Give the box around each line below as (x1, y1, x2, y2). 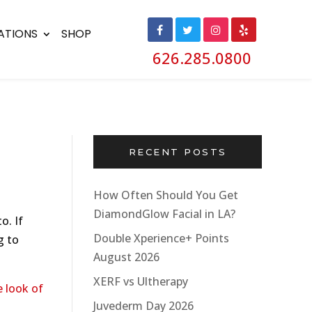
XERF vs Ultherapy (93, 274, 188, 289)
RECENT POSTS (128, 146, 227, 157)
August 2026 (93, 249, 159, 265)
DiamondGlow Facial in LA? (93, 206, 235, 221)
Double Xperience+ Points (93, 231, 229, 246)
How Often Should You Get (93, 187, 238, 203)
